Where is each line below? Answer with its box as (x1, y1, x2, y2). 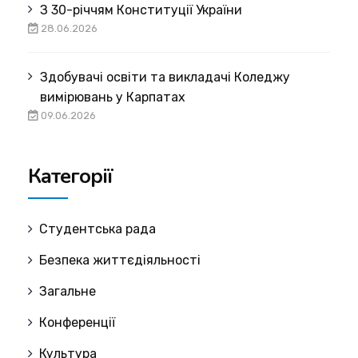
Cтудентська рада (39, 221, 156, 237)
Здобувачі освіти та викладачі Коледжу (40, 70, 291, 85)
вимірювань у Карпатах (40, 89, 186, 105)
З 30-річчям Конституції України (40, 2, 243, 18)
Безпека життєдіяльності (39, 253, 201, 268)
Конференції (39, 315, 115, 330)
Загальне (39, 284, 96, 299)
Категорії (28, 162, 113, 190)
